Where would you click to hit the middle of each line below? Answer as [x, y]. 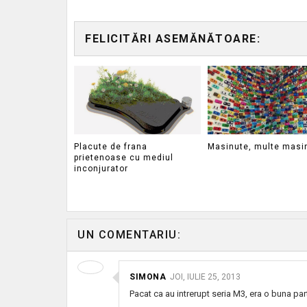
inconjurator [101, 168]
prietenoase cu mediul [124, 157]
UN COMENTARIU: [129, 235]
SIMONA [148, 277]
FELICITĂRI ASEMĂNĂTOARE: [173, 39]
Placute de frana [111, 146]
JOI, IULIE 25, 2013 [205, 277]
